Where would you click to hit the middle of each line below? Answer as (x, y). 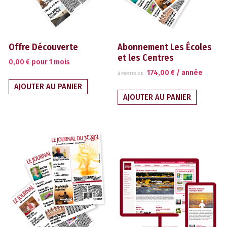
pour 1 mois (51, 62)
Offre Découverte (43, 47)
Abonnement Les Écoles (165, 47)
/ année (190, 73)
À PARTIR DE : (133, 73)
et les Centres (146, 58)
